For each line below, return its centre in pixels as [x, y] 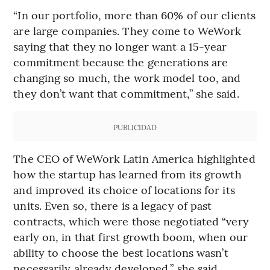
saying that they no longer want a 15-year [120, 46]
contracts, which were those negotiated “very [131, 221]
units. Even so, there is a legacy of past [113, 206]
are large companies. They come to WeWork [127, 31]
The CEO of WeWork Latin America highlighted [134, 159]
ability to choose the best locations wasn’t [121, 253]
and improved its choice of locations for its [124, 190]
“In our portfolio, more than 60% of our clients [135, 15]
